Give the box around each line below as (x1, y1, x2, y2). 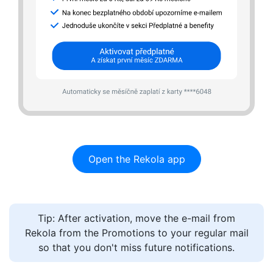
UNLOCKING (91, 120, 182, 141)
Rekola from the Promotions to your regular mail (24, 227, 249, 239)
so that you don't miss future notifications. (38, 241, 235, 254)
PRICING (105, 155, 168, 175)
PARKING (103, 190, 170, 210)
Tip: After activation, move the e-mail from (38, 212, 235, 225)
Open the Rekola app (88, 153, 185, 166)
